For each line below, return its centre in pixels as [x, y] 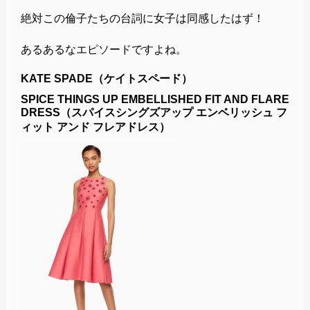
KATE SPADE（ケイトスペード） [107, 78]
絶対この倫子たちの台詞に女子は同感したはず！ [143, 18]
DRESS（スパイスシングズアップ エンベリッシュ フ [154, 112]
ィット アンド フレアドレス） [95, 127]
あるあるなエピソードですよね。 [104, 49]
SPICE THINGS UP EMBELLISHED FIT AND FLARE [155, 99]
